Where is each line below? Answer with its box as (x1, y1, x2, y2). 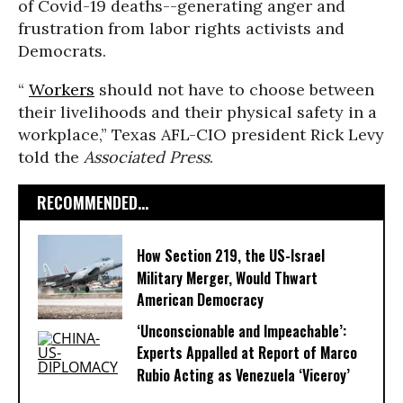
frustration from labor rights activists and (18, 18, 345, 39)
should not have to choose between (94, 79, 374, 100)
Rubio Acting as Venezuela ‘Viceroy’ (137, 364, 350, 387)
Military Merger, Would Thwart (137, 267, 318, 290)
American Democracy (137, 289, 264, 311)
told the (18, 147, 84, 167)
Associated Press (84, 147, 210, 167)
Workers (29, 79, 94, 100)
